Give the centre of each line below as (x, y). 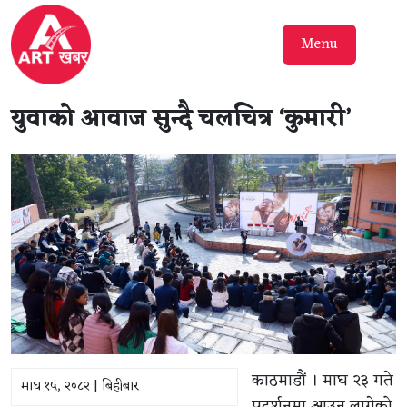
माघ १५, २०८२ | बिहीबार (80, 386)
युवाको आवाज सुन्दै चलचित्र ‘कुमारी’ (181, 119)
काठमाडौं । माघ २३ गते (323, 380)
